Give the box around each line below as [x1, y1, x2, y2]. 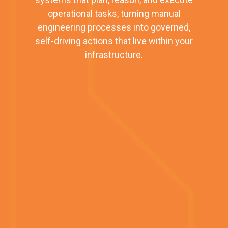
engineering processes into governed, [38, 22, 190, 33]
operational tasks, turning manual [47, 8, 181, 19]
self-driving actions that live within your [35, 36, 193, 46]
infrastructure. [85, 49, 143, 60]
